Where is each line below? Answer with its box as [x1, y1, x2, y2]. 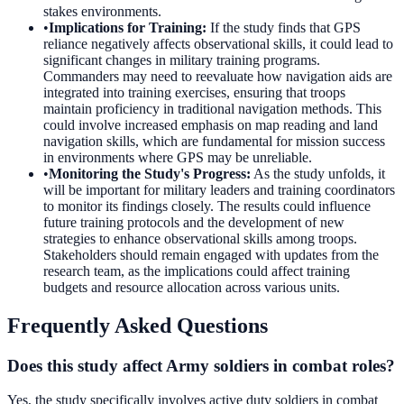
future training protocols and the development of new [43, 214, 344, 230]
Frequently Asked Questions [7, 313, 268, 337]
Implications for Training [49, 19, 202, 35]
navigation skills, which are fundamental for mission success [43, 133, 385, 149]
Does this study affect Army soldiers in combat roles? [7, 355, 395, 375]
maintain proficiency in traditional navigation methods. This [43, 100, 381, 116]
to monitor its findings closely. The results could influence [43, 197, 371, 214]
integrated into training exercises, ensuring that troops [43, 84, 345, 100]
